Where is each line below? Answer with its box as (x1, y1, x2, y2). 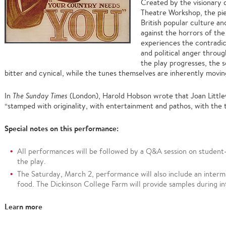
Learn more (5, 201, 42, 212)
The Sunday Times (13, 91, 68, 100)
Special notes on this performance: (5, 123, 119, 134)
